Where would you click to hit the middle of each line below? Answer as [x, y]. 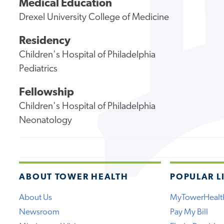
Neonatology [46, 120]
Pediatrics [38, 69]
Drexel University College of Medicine [94, 18]
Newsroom [39, 212]
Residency [45, 41]
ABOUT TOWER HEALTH [74, 177]
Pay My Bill [189, 212]
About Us [36, 197]
